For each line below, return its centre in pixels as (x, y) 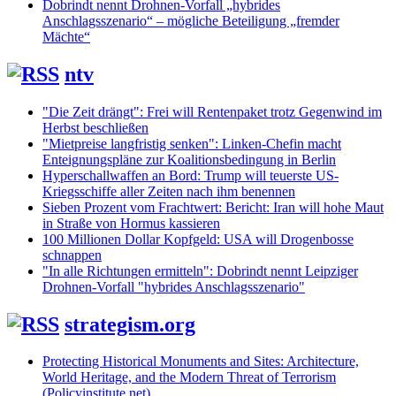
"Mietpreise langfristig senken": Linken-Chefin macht (192, 143)
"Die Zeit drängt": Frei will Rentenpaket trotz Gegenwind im (212, 111)
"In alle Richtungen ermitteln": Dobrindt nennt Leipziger (200, 270)
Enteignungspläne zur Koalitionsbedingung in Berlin (189, 159)
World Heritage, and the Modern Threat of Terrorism (189, 377)
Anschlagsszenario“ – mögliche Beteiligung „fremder (191, 20)
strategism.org (130, 324)
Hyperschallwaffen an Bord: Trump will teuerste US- (190, 175)
